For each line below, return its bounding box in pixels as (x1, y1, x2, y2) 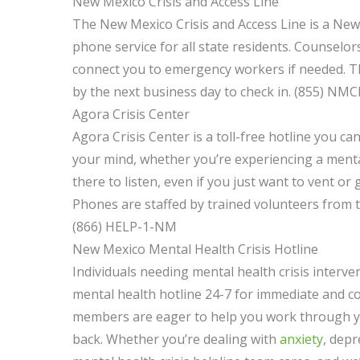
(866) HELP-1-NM (72, 218, 178, 236)
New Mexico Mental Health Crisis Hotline (72, 240, 319, 259)
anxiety (280, 330, 324, 349)
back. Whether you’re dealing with (72, 330, 280, 349)
